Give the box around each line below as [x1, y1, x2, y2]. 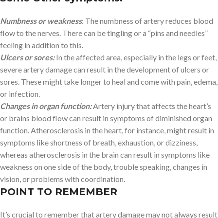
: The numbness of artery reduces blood [82, 16, 213, 25]
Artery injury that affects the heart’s [91, 101, 211, 110]
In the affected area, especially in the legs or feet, [54, 52, 217, 62]
